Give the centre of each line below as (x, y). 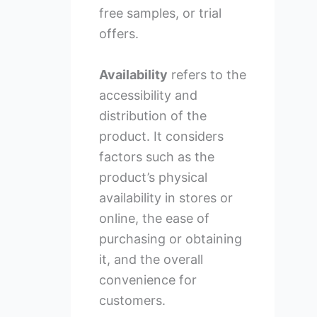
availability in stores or (166, 197)
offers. (119, 34)
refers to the (207, 74)
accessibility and (148, 95)
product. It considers (161, 136)
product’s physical (153, 177)
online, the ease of (154, 218)
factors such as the (156, 156)
